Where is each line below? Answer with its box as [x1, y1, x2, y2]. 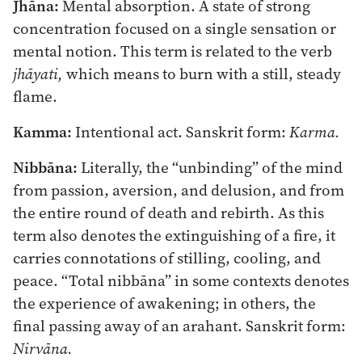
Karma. [289, 120, 340, 142]
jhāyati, [13, 62, 63, 84]
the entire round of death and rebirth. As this [13, 201, 324, 223]
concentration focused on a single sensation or [13, 17, 336, 39]
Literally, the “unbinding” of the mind [78, 156, 343, 178]
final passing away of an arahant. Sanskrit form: [13, 314, 346, 336]
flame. [13, 85, 57, 107]
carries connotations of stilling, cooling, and [13, 246, 321, 268]
